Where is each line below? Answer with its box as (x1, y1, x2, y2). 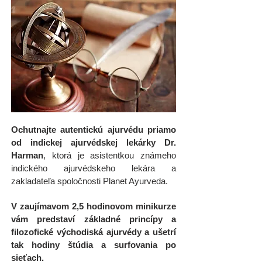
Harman (11, 150, 43, 160)
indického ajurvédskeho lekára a (11, 163, 176, 173)
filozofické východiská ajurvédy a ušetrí (11, 227, 176, 237)
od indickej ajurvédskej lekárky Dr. (11, 137, 176, 147)
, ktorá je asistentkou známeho (43, 150, 176, 160)
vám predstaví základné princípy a (11, 214, 176, 224)
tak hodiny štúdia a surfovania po (11, 240, 176, 250)
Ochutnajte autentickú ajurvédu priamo (11, 125, 176, 135)
